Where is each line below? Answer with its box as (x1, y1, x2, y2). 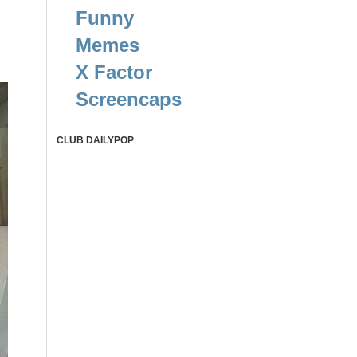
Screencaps (76, 88, 182, 111)
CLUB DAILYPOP (57, 135, 134, 147)
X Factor (76, 61, 152, 84)
